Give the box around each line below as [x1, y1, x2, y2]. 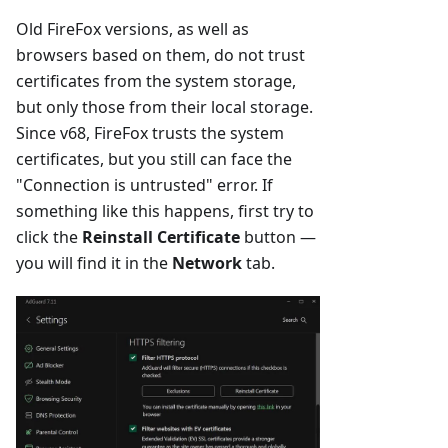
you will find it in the [16, 252, 172, 275]
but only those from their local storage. [16, 96, 313, 119]
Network [172, 252, 242, 275]
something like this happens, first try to [16, 200, 314, 223]
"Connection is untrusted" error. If [16, 174, 273, 197]
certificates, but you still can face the [16, 148, 292, 171]
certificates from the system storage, [16, 70, 296, 93]
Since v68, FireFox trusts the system [16, 122, 284, 145]
